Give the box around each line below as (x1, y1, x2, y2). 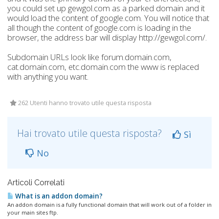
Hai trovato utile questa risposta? (17, 127, 164, 140)
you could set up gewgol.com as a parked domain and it (7, 2, 205, 14)
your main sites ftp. (7, 209, 58, 216)
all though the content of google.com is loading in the (7, 22, 191, 33)
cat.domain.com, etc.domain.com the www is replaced (7, 61, 199, 72)
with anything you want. (7, 71, 88, 82)
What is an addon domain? (14, 192, 103, 200)
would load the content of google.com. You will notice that (7, 12, 209, 23)
